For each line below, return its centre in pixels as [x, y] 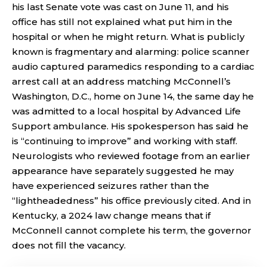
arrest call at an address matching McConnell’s [121, 81]
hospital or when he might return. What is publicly [128, 37]
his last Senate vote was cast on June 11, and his [120, 7]
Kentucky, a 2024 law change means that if [111, 215]
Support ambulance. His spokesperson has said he [130, 126]
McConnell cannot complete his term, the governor [132, 230]
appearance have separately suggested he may [123, 171]
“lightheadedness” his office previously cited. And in [131, 201]
